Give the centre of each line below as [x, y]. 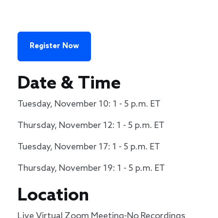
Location [55, 196]
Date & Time [71, 84]
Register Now [54, 46]
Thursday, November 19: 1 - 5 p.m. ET [91, 169]
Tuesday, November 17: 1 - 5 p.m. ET [89, 147]
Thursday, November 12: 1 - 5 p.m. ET [91, 126]
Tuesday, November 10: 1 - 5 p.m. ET [89, 104]
